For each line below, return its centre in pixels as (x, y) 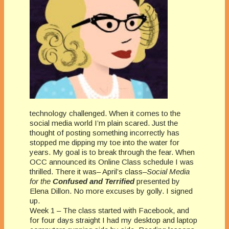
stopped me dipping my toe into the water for (105, 142)
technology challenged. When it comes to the (105, 113)
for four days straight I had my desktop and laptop (113, 220)
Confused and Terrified (94, 181)
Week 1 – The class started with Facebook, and (109, 210)
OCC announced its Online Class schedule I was (112, 162)
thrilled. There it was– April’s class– (88, 171)
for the (41, 181)
